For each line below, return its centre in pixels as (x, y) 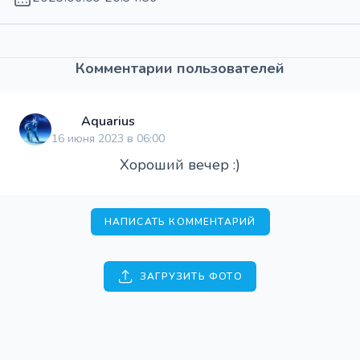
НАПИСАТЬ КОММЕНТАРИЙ (180, 221)
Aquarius (108, 121)
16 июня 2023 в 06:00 (108, 138)
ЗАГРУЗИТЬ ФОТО (191, 276)
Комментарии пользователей (180, 68)
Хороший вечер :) (180, 164)
